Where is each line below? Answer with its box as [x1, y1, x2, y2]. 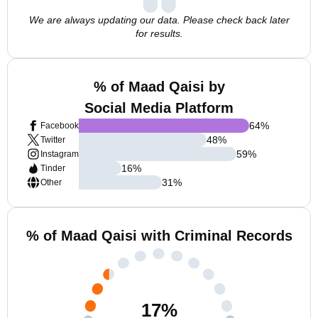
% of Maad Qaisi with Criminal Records [26, 228, 292, 243]
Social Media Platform [84, 100, 234, 116]
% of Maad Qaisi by [93, 79, 225, 94]
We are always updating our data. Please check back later [28, 14, 290, 26]
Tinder [40, 163, 65, 173]
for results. [135, 28, 183, 39]
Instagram [40, 149, 79, 159]
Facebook [40, 121, 79, 131]
